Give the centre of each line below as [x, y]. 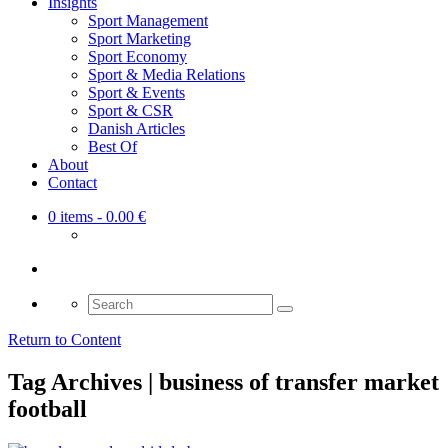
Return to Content [64, 340]
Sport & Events [136, 93]
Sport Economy [137, 57]
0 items [70, 217]
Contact [72, 183]
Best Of [112, 147]
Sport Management [148, 21]
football [47, 409]
